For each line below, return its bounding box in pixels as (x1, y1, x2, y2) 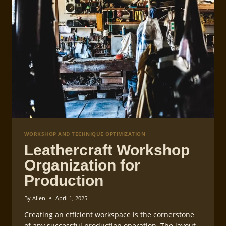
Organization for (24, 156, 140, 174)
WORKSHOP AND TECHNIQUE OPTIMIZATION (24, 131, 146, 138)
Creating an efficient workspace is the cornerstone (24, 210, 194, 219)
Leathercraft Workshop (24, 141, 190, 158)
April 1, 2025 (55, 194, 88, 202)
